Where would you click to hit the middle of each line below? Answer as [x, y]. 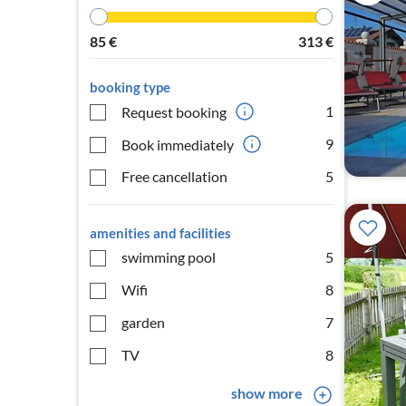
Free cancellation [174, 176]
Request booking [174, 111]
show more [266, 393]
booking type [130, 87]
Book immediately [178, 144]
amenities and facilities [160, 233]
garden [143, 322]
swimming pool [169, 257]
